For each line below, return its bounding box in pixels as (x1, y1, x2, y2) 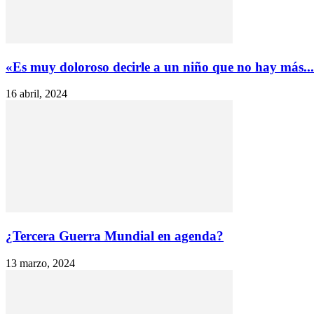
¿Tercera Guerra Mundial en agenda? (6, 228, 224, 244)
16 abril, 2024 (6, 88, 67, 100)
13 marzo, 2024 (6, 257, 75, 269)
